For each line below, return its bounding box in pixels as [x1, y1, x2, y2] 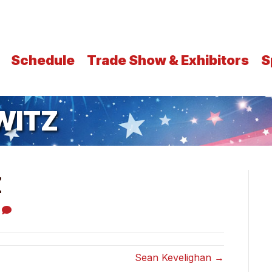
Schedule [10, 52, 75, 69]
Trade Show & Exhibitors [86, 52, 249, 69]
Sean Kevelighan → [135, 251, 225, 264]
